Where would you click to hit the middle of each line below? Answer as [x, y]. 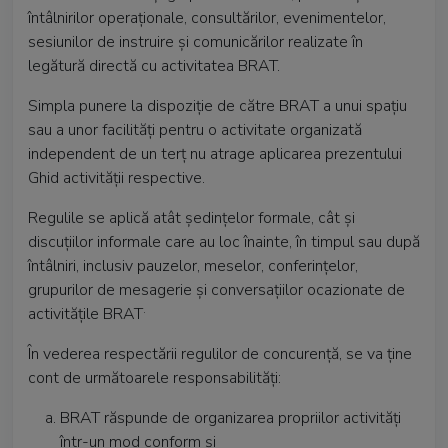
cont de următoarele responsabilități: [154, 378]
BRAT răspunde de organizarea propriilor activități [230, 418]
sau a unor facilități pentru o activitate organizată [195, 130]
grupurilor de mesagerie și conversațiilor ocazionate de [216, 290]
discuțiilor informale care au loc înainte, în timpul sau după [224, 242]
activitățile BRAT [85, 314]
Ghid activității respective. [116, 178]
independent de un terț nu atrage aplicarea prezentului [215, 154]
